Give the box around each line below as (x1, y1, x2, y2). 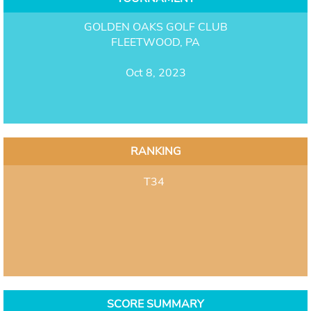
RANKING (130, 143, 181, 159)
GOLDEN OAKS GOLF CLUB (83, 19, 228, 35)
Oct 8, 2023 (125, 65, 186, 81)
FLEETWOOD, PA (111, 34, 200, 50)
